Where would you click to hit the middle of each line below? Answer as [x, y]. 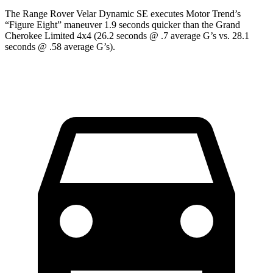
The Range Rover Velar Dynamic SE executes [95, 13]
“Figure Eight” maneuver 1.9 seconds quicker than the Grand [122, 24]
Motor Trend [210, 13]
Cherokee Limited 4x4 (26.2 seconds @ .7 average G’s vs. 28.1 [127, 35]
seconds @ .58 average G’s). [60, 46]
